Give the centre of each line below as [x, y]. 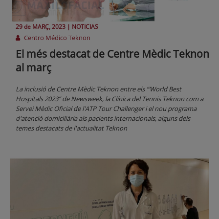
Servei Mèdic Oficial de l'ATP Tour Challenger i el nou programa [106, 109]
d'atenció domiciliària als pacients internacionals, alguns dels [103, 119]
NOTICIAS [85, 27]
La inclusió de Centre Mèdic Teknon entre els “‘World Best [99, 89]
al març [33, 68]
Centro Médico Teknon [56, 38]
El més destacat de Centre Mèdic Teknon [112, 54]
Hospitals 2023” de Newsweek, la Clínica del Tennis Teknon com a [109, 99]
